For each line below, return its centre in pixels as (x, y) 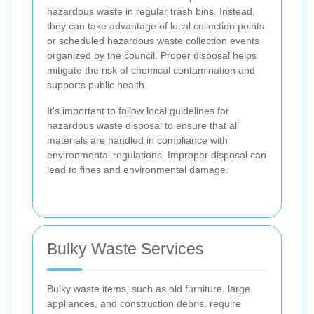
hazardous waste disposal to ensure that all (143, 126)
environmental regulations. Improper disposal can (157, 155)
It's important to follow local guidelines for (138, 111)
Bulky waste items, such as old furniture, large (149, 289)
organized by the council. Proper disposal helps (152, 56)
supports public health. (97, 85)
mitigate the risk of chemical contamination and (151, 70)
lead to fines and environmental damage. (138, 170)
